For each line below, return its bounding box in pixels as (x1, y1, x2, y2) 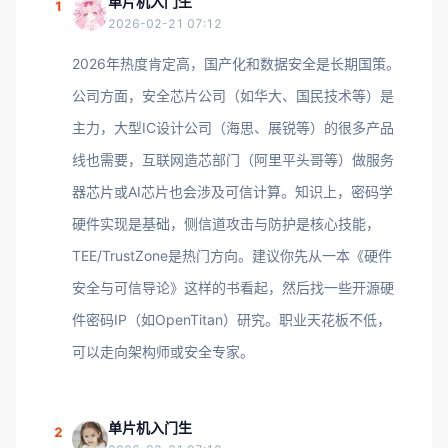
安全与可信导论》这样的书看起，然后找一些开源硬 (72, 279, 394, 296)
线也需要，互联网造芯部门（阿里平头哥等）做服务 (72, 151, 394, 168)
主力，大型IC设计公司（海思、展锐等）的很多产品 (72, 119, 394, 136)
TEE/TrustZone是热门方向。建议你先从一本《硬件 (72, 247, 392, 264)
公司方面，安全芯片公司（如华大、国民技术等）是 (72, 87, 394, 104)
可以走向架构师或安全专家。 (72, 343, 254, 360)
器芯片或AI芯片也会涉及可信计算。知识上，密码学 (72, 183, 393, 200)
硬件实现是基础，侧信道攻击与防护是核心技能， (72, 215, 380, 232)
